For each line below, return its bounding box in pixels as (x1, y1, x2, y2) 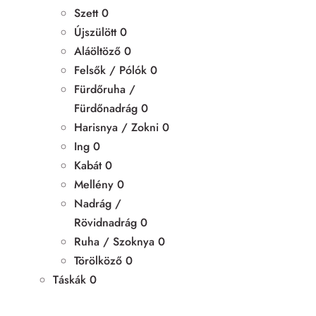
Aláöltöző (74, 42, 121, 59)
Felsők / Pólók (74, 61, 147, 78)
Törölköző (74, 252, 122, 269)
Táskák (53, 271, 86, 288)
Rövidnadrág (74, 214, 137, 231)
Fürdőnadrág (74, 99, 138, 116)
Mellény (74, 176, 114, 193)
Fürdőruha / (74, 80, 135, 97)
